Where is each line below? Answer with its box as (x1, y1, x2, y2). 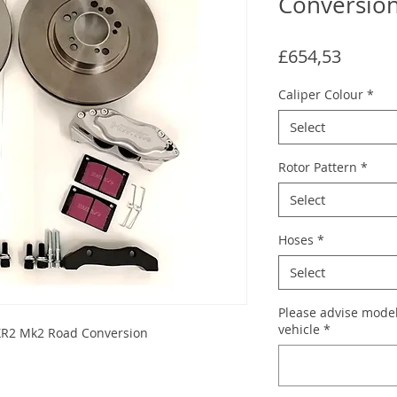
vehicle (278, 320, 320, 338)
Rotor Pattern (278, 158, 357, 175)
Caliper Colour (278, 85, 363, 103)
